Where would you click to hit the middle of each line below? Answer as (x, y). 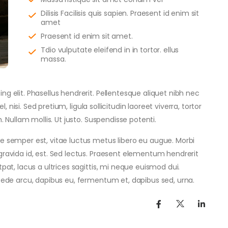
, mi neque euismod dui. (138, 167)
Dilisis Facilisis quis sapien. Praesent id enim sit (120, 13)
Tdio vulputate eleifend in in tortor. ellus (110, 50)
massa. (53, 59)
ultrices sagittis (70, 167)
